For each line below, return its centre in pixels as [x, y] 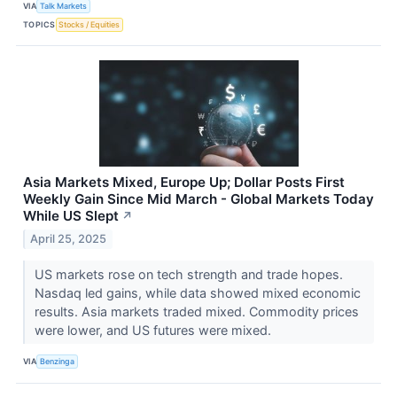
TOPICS [39, 24]
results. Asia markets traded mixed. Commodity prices [196, 311]
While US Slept [71, 216]
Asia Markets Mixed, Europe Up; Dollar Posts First [184, 183]
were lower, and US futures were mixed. [154, 330]
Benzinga [58, 362]
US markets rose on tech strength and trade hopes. [188, 274]
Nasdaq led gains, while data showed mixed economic [197, 292]
